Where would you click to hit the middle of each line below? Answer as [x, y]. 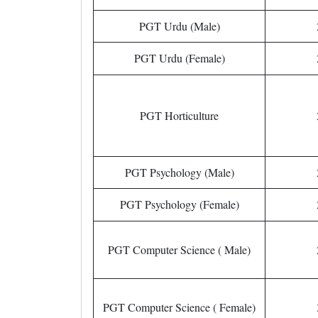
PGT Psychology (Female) [179, 204]
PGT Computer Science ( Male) [179, 250]
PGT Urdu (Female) [179, 58]
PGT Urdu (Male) [179, 26]
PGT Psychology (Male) [179, 172]
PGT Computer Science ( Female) [179, 307]
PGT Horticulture [179, 115]
